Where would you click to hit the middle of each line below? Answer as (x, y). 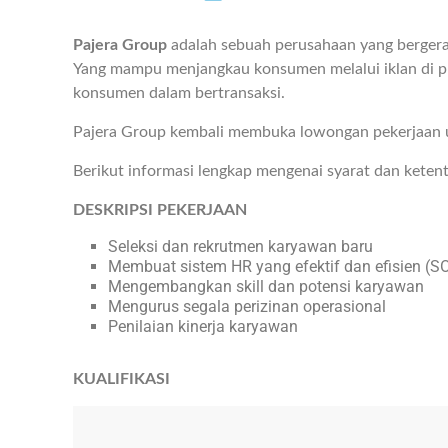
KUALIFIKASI (121, 379)
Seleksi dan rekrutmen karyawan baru (240, 247)
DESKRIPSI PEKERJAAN (160, 210)
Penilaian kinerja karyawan (203, 327)
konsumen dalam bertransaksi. (179, 93)
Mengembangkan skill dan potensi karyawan (266, 287)
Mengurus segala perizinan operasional (247, 307)
